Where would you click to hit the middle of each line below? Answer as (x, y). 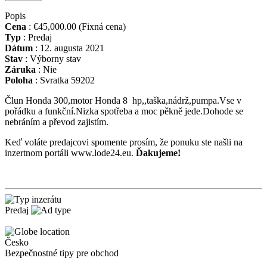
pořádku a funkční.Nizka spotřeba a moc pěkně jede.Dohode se (124, 111)
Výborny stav (54, 59)
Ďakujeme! (158, 153)
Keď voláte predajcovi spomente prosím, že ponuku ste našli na (124, 142)
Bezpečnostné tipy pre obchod (62, 253)
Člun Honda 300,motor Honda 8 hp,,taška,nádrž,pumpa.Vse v (123, 101)
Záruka (20, 70)
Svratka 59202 (66, 80)
